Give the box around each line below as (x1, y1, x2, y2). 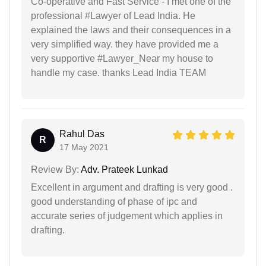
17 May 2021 (59, 142, 109, 153)
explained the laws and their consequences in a (31, 25, 231, 36)
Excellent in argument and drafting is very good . (31, 182, 233, 193)
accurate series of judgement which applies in (31, 211, 223, 221)
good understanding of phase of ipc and (31, 197, 197, 207)
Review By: (31, 164, 79, 175)
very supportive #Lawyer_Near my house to (31, 53, 213, 64)
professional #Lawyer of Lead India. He (31, 11, 195, 21)
